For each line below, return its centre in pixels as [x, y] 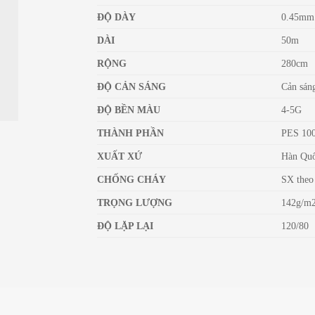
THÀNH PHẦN [131, 133]
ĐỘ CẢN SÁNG [132, 86]
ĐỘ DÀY [117, 17]
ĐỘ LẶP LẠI [126, 225]
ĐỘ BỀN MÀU [129, 109]
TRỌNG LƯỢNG [135, 202]
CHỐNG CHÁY [132, 179]
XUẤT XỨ [120, 156]
